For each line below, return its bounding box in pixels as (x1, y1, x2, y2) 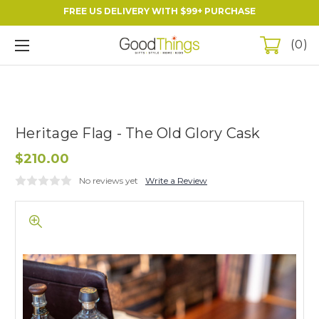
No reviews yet (79, 174, 138, 186)
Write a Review (145, 174, 207, 186)
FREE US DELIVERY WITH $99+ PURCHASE (63, 6, 256, 16)
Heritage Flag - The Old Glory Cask (15, 124, 261, 142)
